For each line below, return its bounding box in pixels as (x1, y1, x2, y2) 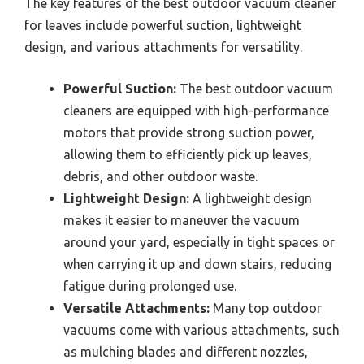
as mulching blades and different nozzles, (63, 344, 308, 359)
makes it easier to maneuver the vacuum (63, 212, 300, 227)
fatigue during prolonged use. (63, 278, 236, 293)
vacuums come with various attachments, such (63, 322, 340, 337)
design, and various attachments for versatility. (24, 39, 302, 54)
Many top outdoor (210, 300, 322, 315)
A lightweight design (189, 190, 312, 206)
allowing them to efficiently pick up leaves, (63, 146, 312, 162)
